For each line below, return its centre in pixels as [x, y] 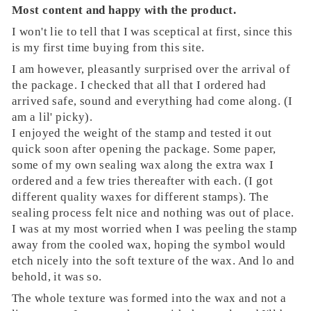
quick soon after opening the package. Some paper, [144, 149]
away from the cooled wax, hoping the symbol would [149, 244]
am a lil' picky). [52, 117]
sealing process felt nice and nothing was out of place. [153, 212]
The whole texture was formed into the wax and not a [149, 298]
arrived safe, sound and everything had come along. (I [152, 101]
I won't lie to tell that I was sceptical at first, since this [152, 31]
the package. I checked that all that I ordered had [139, 85]
